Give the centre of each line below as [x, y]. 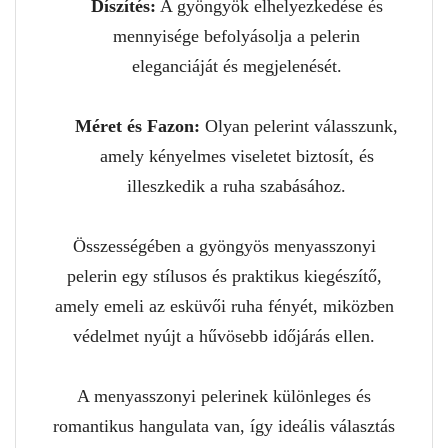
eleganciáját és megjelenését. [236, 65]
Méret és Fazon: [137, 125]
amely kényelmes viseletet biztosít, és [236, 155]
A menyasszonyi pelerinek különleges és [224, 395]
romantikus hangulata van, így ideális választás [224, 425]
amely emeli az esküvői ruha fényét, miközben [224, 305]
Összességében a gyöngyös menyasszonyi [224, 245]
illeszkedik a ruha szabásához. [236, 185]
